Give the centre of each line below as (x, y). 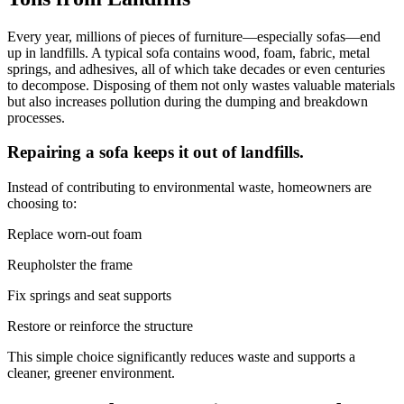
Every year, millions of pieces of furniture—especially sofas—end (194, 36)
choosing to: (42, 204)
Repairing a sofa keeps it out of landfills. (156, 152)
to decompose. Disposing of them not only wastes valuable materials (201, 85)
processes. (36, 117)
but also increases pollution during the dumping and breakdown (188, 101)
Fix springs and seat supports (89, 296)
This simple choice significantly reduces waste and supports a (181, 357)
